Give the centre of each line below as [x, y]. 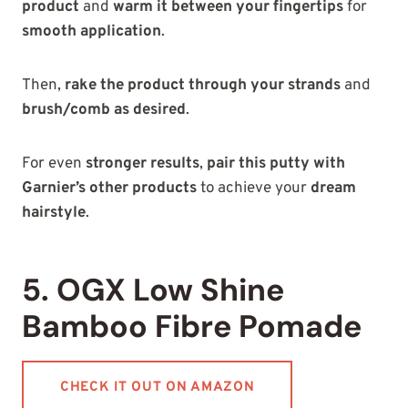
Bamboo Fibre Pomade [195, 327]
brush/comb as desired [104, 111]
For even [54, 164]
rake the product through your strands [203, 86]
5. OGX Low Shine [153, 291]
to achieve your [254, 189]
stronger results [143, 164]
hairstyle [54, 214]
